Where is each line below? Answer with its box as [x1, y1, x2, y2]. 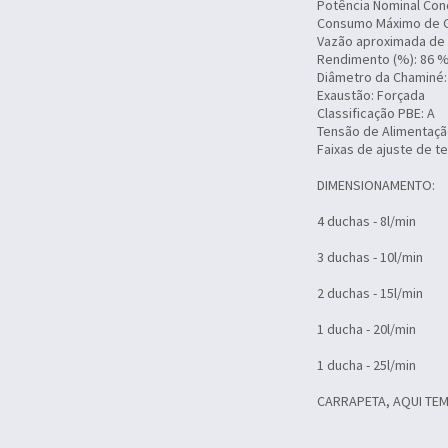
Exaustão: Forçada [317, 85, 425, 104]
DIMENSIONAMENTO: [317, 175, 435, 194]
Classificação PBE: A [317, 103, 435, 122]
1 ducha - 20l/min [317, 319, 416, 338]
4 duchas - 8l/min [317, 211, 416, 230]
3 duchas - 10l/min [317, 247, 423, 266]
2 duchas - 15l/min [317, 283, 423, 302]
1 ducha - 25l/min [317, 355, 416, 374]
